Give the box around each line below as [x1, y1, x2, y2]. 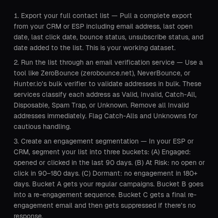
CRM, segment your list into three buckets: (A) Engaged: [14, 148, 191, 156]
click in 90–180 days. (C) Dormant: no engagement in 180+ [14, 169, 198, 177]
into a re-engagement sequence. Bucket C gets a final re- [14, 191, 197, 199]
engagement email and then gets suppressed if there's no [14, 201, 196, 209]
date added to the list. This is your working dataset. [14, 44, 176, 52]
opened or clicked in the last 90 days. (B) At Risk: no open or [14, 159, 205, 166]
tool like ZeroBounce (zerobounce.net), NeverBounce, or [14, 69, 190, 77]
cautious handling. [14, 123, 71, 130]
